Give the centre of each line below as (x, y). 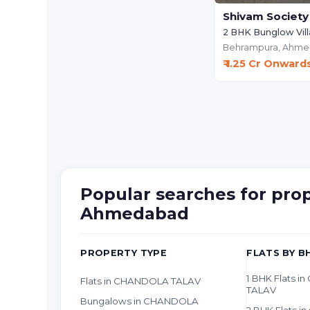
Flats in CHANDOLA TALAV (141, 281)
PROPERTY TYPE (124, 253)
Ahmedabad (135, 213)
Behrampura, (252, 47)
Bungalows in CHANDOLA (140, 301)
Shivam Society (265, 16)
